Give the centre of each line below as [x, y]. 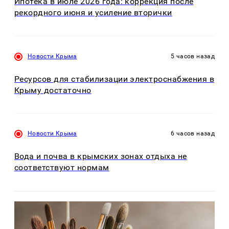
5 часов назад [193, 56]
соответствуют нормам [62, 168]
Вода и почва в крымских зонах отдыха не [101, 156]
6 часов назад [193, 134]
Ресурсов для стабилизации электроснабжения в [114, 79]
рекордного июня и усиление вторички [93, 13]
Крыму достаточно [53, 90]
